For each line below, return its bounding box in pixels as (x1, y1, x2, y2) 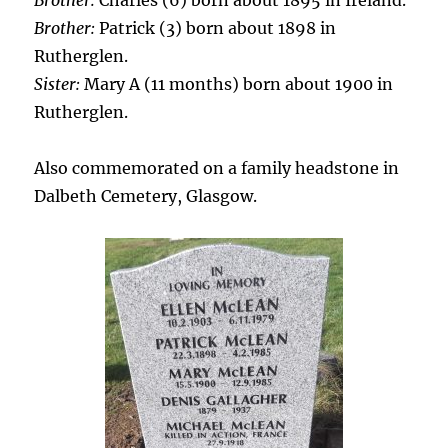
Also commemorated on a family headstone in (34, 158, 400, 178)
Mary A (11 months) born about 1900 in (80, 74, 394, 94)
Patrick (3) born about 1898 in (95, 18, 337, 38)
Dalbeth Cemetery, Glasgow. (34, 186, 258, 206)
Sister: (34, 74, 81, 94)
